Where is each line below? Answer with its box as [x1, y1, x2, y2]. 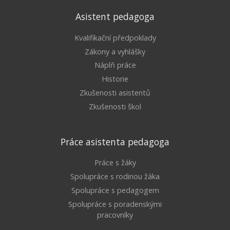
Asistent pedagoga [75, 10, 155, 23]
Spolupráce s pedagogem [71, 185, 159, 195]
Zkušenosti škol [89, 101, 141, 111]
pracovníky [97, 209, 133, 220]
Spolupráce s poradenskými [68, 199, 162, 209]
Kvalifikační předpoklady [74, 32, 156, 43]
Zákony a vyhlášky [85, 46, 145, 56]
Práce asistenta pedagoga [61, 135, 169, 148]
